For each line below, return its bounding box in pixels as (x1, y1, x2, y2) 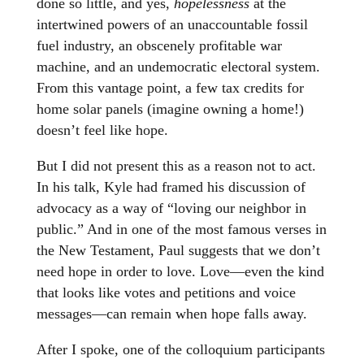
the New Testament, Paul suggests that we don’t (36, 242, 320, 259)
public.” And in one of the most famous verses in (36, 221, 327, 238)
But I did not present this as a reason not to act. (36, 158, 316, 175)
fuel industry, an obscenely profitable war (36, 37, 282, 54)
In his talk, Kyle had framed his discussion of (36, 179, 305, 196)
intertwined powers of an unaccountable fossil (36, 16, 308, 33)
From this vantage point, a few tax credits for (36, 80, 304, 97)
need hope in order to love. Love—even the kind (36, 263, 324, 280)
